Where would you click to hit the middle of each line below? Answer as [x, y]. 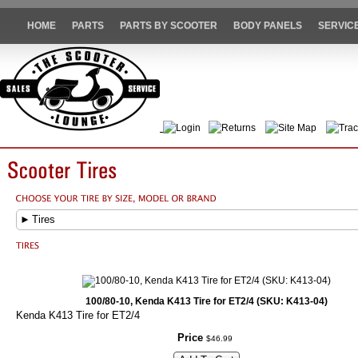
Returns [239, 128]
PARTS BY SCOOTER [168, 26]
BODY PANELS [267, 26]
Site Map [297, 128]
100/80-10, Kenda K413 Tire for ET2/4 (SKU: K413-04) [206, 302]
